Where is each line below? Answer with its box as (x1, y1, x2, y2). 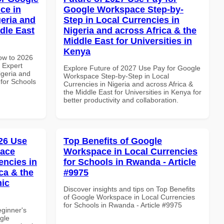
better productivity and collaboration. (63, 95, 178, 104)
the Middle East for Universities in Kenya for (63, 87, 201, 96)
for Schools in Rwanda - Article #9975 (63, 200, 182, 209)
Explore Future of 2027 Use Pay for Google (63, 63, 200, 72)
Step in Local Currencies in (63, 14, 179, 25)
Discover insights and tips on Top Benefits (63, 184, 195, 193)
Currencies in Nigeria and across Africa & (63, 79, 193, 88)
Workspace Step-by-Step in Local (63, 71, 169, 80)
